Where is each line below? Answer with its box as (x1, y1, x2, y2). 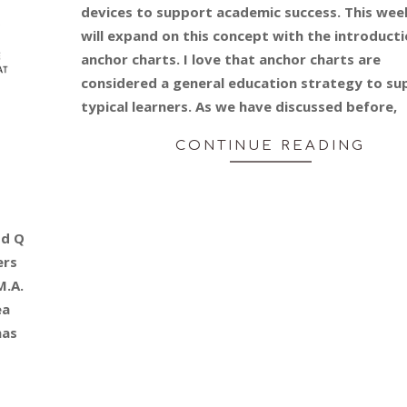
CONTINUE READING (175, 138, 366, 154)
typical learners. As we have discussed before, (80, 97, 397, 116)
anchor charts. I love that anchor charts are (80, 50, 381, 69)
